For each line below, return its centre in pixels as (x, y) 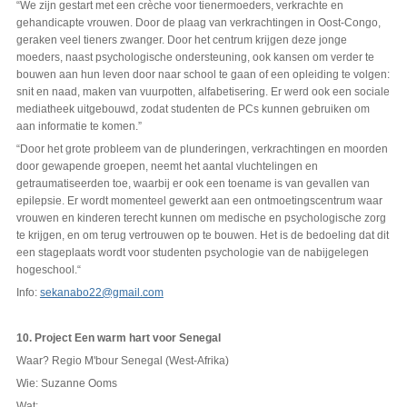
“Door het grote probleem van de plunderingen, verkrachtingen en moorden (202, 149)
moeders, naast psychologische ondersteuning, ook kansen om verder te (195, 58)
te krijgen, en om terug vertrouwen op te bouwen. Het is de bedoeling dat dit (202, 236)
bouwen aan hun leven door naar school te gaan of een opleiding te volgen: (203, 75)
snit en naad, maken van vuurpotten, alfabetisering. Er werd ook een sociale (203, 92)
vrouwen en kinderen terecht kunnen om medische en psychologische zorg (201, 218)
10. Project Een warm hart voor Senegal (118, 338)
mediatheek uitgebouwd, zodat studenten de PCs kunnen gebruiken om (193, 109)
